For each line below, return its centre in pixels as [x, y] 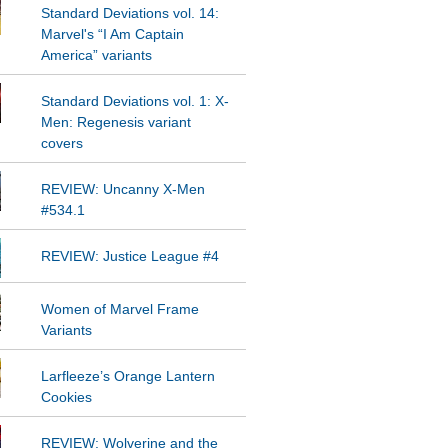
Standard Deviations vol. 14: [129, 14]
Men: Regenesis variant [115, 123]
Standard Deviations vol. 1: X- [134, 102]
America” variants [96, 56]
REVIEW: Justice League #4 [129, 257]
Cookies [66, 398]
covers [61, 144]
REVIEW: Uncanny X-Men [122, 190]
